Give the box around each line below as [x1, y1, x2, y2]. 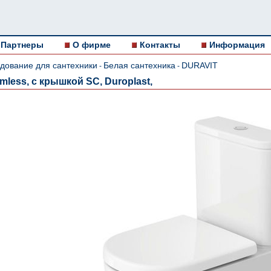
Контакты [140, 40, 180, 50]
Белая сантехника [103, 60, 175, 70]
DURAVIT [181, 60, 218, 70]
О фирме [73, 40, 111, 50]
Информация [209, 40, 265, 50]
